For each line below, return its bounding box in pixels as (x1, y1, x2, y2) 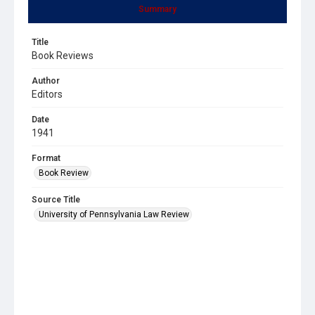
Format (32, 153, 60, 163)
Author (32, 75, 60, 86)
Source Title (32, 194, 80, 205)
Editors (32, 88, 63, 100)
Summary (139, 4, 176, 14)
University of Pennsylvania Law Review (39, 209, 189, 219)
